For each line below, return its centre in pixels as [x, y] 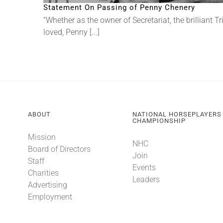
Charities [43, 173]
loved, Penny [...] [71, 32]
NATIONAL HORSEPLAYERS [177, 114]
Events [144, 167]
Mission [42, 137]
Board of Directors [59, 149]
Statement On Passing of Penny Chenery [119, 7]
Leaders [146, 179]
